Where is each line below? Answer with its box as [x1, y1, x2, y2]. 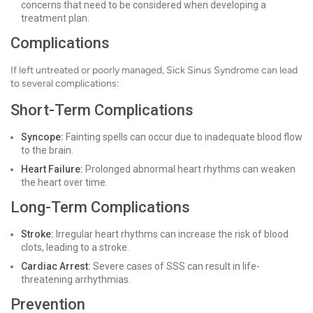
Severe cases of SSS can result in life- [91, 261, 260, 272]
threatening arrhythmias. [21, 274, 131, 286]
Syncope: [21, 131, 64, 143]
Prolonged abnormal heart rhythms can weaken [83, 163, 296, 175]
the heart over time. [21, 177, 108, 189]
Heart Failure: [21, 163, 83, 175]
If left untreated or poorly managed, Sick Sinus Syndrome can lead [10, 64, 298, 77]
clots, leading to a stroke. [21, 242, 129, 254]
